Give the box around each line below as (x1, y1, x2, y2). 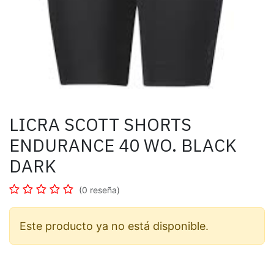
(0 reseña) (79, 185, 120, 195)
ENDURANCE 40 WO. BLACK (9, 133, 237, 157)
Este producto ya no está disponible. (20, 220, 209, 232)
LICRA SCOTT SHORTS (9, 113, 191, 136)
